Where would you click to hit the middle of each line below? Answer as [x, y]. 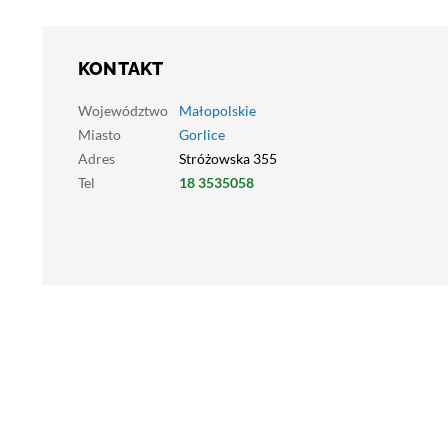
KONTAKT [121, 68]
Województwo [123, 110]
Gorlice [202, 134]
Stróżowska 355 [228, 158]
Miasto [99, 134]
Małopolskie [217, 110]
